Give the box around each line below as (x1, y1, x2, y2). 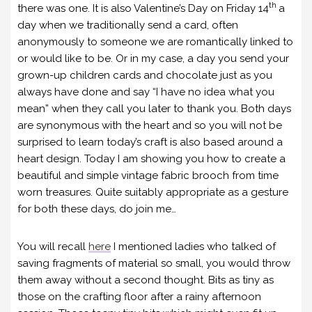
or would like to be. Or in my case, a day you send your (17, 52, 289, 65)
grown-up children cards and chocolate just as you (17, 68, 272, 81)
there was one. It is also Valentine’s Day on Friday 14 (17, 1, 269, 15)
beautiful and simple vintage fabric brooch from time (17, 169, 279, 182)
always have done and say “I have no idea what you (17, 85, 274, 98)
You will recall (17, 240, 88, 253)
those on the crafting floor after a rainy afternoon (17, 290, 261, 303)
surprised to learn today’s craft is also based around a (17, 135, 283, 148)
